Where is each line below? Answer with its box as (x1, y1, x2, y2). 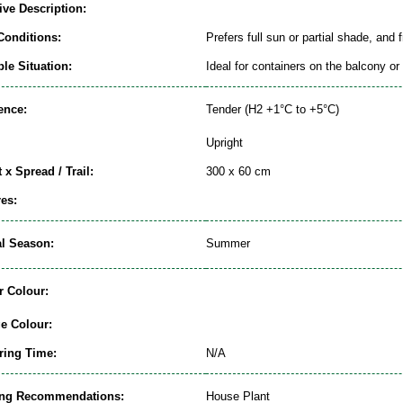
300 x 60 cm (206, 165, 271, 178)
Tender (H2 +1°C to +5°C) (206, 103, 339, 116)
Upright (206, 136, 243, 149)
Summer (206, 237, 250, 250)
